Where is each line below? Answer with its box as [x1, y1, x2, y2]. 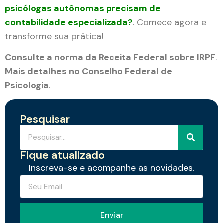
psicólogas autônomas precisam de [5, 2, 161, 14]
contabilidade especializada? [5, 16, 133, 28]
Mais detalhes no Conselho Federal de [5, 65, 172, 77]
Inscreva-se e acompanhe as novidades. [29, 162, 194, 174]
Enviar [100, 209, 123, 220]
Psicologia [5, 79, 49, 91]
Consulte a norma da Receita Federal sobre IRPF [5, 51, 215, 63]
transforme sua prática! [5, 30, 103, 42]
